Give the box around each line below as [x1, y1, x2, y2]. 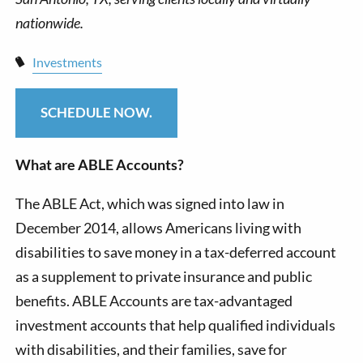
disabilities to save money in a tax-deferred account [15, 242, 337, 261]
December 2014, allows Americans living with [15, 218, 302, 237]
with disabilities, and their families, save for [15, 340, 288, 358]
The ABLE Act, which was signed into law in [15, 194, 285, 212]
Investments [32, 53, 102, 70]
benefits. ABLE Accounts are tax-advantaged [15, 291, 293, 310]
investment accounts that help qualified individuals [15, 315, 336, 334]
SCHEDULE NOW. [41, 104, 153, 122]
